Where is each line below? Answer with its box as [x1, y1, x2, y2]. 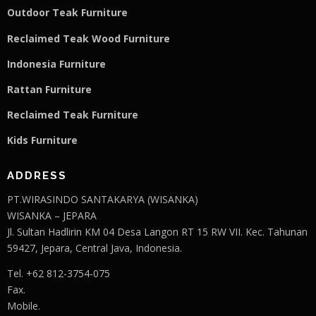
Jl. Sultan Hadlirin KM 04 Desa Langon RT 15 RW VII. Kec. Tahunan [7, 225, 308, 238]
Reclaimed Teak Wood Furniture [7, 31, 170, 45]
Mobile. [7, 299, 40, 313]
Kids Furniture [7, 133, 78, 147]
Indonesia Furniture [7, 56, 106, 71]
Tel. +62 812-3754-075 [7, 267, 110, 281]
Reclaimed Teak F [7, 107, 97, 121]
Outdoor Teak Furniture [7, 6, 128, 20]
